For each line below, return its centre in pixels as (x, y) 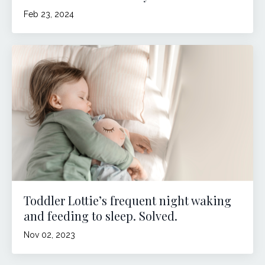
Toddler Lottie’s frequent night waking (127, 200)
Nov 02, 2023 (49, 235)
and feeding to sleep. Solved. (101, 215)
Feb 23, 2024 (49, 14)
